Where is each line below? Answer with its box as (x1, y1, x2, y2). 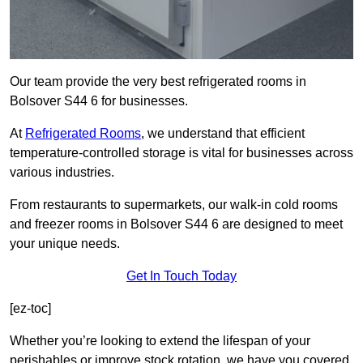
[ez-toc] (10, 301, 51, 316)
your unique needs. (10, 237, 120, 251)
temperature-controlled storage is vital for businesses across (10, 146, 353, 160)
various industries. (10, 165, 114, 180)
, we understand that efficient (141, 126, 305, 141)
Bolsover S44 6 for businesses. (10, 94, 188, 109)
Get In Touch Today (126, 269, 237, 284)
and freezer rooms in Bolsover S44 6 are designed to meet (10, 217, 343, 232)
